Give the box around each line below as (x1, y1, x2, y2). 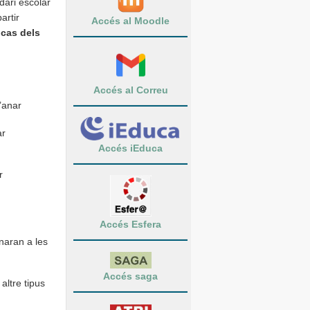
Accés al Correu (93, 84, 168, 95)
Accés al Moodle (91, 15, 170, 26)
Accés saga (103, 270, 158, 282)
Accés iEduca (98, 143, 163, 154)
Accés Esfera (100, 219, 161, 230)
